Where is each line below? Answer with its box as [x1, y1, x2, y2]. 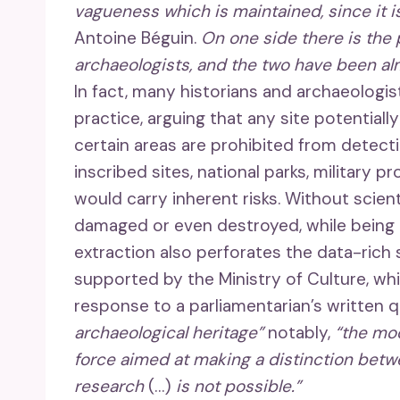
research [74, 375, 144, 398]
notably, [263, 321, 335, 345]
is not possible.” [176, 375, 301, 398]
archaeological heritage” [74, 321, 263, 345]
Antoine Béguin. [74, 27, 201, 50]
